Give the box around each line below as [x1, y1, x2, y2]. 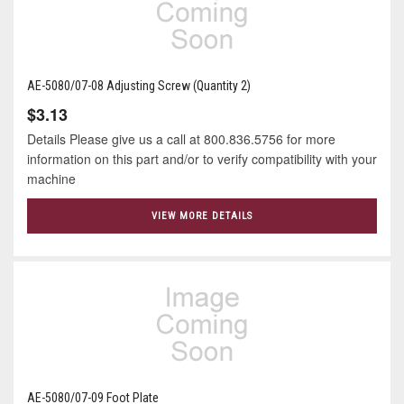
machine [27, 170, 76, 188]
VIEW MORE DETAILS [151, 209, 252, 222]
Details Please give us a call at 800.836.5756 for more [27, 130, 335, 149]
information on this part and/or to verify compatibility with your [27, 150, 377, 169]
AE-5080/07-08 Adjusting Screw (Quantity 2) [27, 78, 251, 94]
